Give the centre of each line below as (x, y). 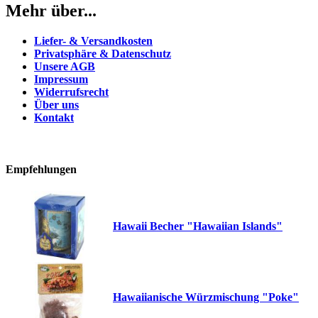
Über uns (56, 104)
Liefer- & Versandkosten (93, 40)
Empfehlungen (41, 170)
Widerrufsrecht (71, 92)
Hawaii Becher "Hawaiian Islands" (198, 226)
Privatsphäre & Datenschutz (103, 53)
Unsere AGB (65, 66)
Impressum (61, 79)
